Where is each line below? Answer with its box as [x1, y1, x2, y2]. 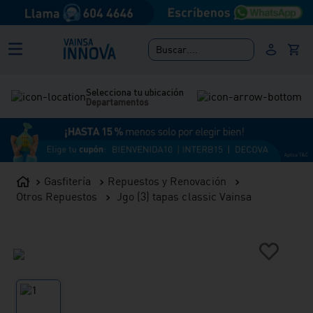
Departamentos [86, 95, 150, 108]
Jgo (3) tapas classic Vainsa [117, 189, 252, 203]
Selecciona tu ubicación [86, 85, 184, 98]
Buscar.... [156, 43, 198, 56]
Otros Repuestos [16, 189, 98, 203]
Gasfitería [44, 173, 92, 188]
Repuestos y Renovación [108, 173, 226, 188]
